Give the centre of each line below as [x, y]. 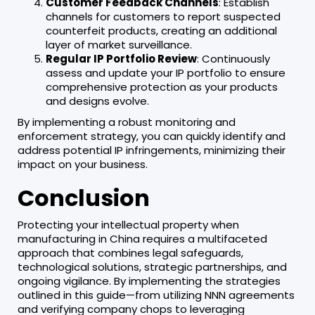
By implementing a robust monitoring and [127, 122]
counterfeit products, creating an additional [161, 30]
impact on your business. [83, 164]
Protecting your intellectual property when [128, 224]
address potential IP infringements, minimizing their [152, 150]
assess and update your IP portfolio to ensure [166, 72]
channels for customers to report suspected [163, 16]
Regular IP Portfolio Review [121, 58]
